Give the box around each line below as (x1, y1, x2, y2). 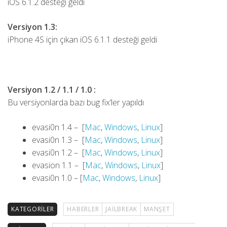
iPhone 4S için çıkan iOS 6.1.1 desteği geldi (8, 34, 157, 45)
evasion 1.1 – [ (32, 160, 85, 171)
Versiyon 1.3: (8, 21, 57, 32)
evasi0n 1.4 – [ (32, 122, 85, 133)
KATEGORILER (11, 205, 54, 213)
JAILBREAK (105, 205, 137, 213)
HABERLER (67, 205, 99, 213)
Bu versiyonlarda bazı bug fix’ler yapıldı (8, 97, 144, 108)
